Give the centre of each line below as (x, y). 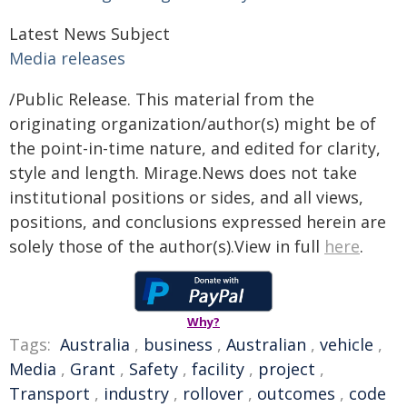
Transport (50, 393)
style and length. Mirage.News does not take (183, 173)
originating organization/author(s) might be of (193, 124)
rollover (213, 393)
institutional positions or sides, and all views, (186, 197)
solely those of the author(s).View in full (167, 246)
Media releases (67, 58)
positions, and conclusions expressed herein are (198, 222)
